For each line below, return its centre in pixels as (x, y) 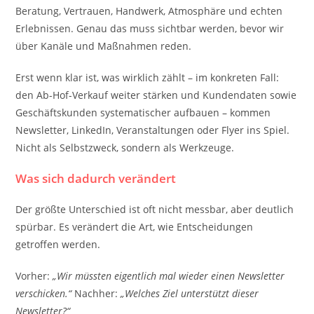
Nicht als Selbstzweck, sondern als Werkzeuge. (125, 148)
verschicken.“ (44, 293)
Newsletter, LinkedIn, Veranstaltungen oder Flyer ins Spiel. (153, 130)
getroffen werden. (58, 244)
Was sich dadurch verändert (96, 178)
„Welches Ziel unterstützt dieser (190, 293)
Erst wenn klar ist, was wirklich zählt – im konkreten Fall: (148, 77)
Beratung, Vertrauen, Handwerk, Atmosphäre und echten (149, 11)
